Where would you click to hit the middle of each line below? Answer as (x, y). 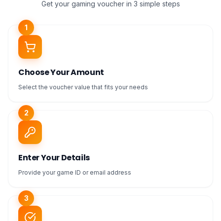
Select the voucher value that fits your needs (83, 87)
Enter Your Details (54, 158)
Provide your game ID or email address (75, 172)
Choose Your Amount (61, 72)
